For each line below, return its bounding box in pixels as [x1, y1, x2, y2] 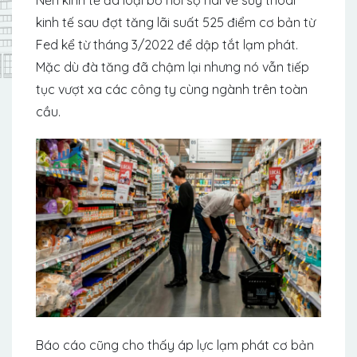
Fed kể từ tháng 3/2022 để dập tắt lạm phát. [36, 36, 298, 53]
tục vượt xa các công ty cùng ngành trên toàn [36, 80, 308, 97]
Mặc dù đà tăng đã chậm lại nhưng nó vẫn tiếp [36, 58, 309, 75]
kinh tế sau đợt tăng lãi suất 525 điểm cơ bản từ [36, 14, 316, 30]
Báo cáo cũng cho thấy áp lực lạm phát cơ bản [36, 336, 314, 353]
